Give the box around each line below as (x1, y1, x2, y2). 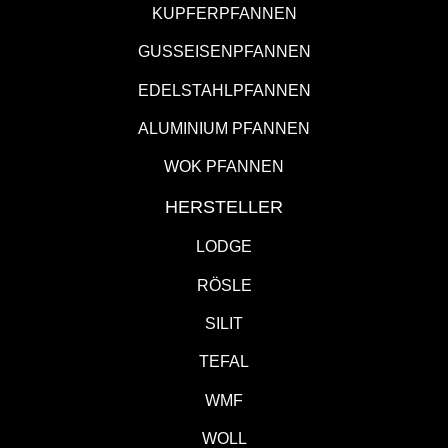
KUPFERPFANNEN (151, 2, 297, 22)
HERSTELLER (165, 194, 283, 217)
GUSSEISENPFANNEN (137, 41, 311, 61)
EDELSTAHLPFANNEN (137, 79, 311, 99)
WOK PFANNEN (164, 156, 284, 176)
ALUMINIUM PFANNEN (138, 118, 310, 138)
